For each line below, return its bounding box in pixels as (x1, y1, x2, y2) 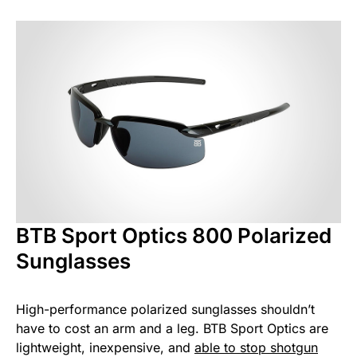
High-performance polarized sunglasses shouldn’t (16, 301, 315, 318)
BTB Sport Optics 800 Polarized (16, 223, 331, 249)
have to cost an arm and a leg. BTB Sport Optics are (16, 320, 328, 337)
